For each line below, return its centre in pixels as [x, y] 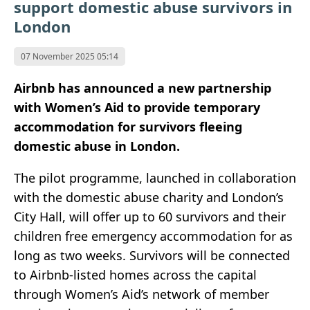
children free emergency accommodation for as [153, 236]
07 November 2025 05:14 [70, 57]
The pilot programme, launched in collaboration [155, 178]
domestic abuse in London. [97, 146]
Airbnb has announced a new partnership [143, 88]
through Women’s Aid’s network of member [142, 294]
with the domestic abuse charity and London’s [149, 198]
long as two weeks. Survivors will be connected [152, 256]
